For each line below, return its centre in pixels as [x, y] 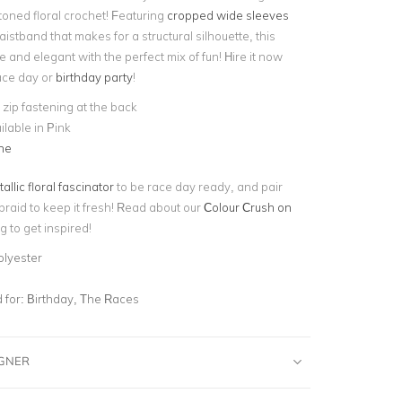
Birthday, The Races [83, 298]
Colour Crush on [247, 207]
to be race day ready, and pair [198, 186]
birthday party [94, 77]
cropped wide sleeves [227, 15]
